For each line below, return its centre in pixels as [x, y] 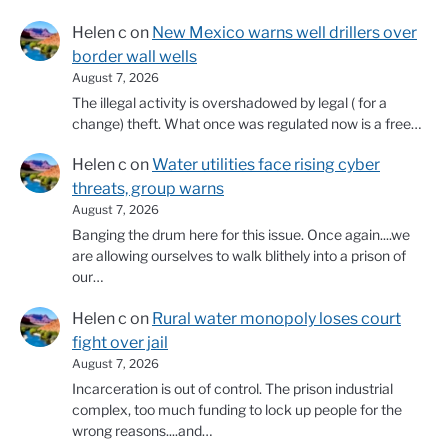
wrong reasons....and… [142, 431]
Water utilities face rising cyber [266, 165]
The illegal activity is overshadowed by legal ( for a [229, 102]
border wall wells [134, 56]
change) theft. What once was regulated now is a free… [246, 123]
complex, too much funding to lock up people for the [237, 410]
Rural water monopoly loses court [276, 318]
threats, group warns [148, 189]
